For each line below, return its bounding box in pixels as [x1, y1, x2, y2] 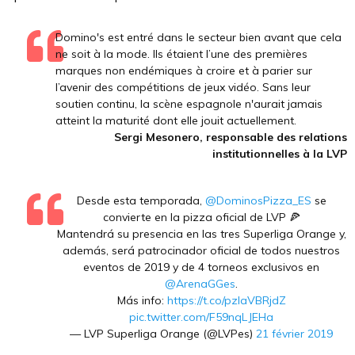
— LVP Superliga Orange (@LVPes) [70, 326, 256, 341]
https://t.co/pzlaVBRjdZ [166, 293, 286, 307]
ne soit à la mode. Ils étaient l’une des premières [55, 47, 307, 61]
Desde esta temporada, [76, 193, 205, 208]
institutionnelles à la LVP [212, 147, 347, 161]
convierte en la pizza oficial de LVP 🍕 [102, 210, 300, 224]
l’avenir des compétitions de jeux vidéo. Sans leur [55, 80, 311, 94]
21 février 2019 [256, 326, 333, 341]
